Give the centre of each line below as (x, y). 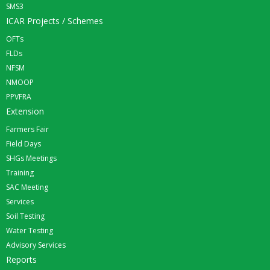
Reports (21, 259)
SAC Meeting (27, 187)
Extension (25, 111)
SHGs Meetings (31, 158)
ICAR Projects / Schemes (55, 20)
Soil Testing (25, 216)
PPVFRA (19, 96)
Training (20, 172)
